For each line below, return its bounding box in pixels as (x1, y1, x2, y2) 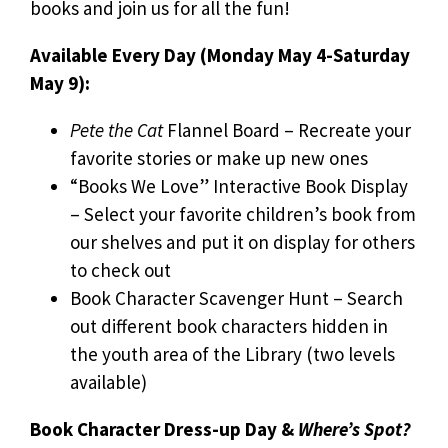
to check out (70, 257, 171, 282)
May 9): (30, 70, 90, 95)
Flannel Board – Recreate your (163, 117, 411, 142)
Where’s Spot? (298, 416, 410, 441)
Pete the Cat (70, 117, 163, 142)
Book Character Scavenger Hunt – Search (70, 285, 403, 310)
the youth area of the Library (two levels (70, 341, 395, 366)
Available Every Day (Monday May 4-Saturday (30, 42, 410, 67)
